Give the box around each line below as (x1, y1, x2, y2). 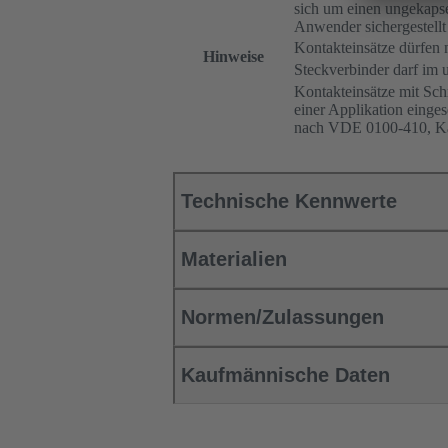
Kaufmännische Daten (181, 364, 390, 387)
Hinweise (202, 48, 264, 66)
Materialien (181, 248, 287, 271)
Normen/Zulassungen (181, 306, 384, 329)
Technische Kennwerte (181, 190, 397, 213)
